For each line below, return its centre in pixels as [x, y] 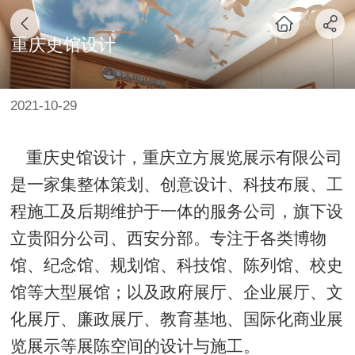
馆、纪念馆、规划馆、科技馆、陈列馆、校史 [176, 265]
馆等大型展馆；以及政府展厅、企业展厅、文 [176, 292]
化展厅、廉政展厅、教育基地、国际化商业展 [176, 319]
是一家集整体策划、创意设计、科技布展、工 [176, 184]
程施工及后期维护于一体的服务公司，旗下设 [176, 211]
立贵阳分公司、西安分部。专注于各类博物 [168, 238]
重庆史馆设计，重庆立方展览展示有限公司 [184, 157]
